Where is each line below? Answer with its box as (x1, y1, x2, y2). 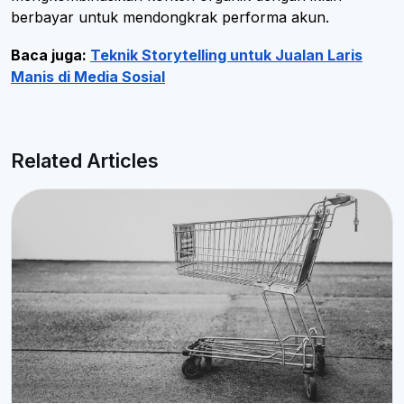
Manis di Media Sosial (11, 67, 165, 86)
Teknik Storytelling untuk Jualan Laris (90, 45, 363, 64)
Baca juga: (11, 45, 90, 64)
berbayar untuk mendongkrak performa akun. (11, 7, 334, 26)
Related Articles (11, 148, 159, 172)
